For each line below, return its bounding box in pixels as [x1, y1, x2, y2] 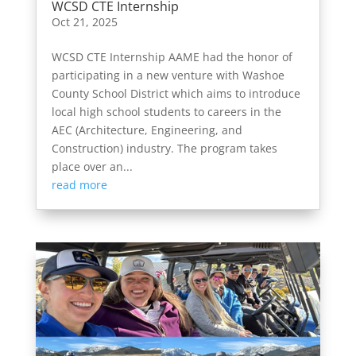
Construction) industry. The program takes [51, 140, 277, 156]
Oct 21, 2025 [51, 14, 118, 29]
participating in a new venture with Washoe [51, 67, 284, 83]
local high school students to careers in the [51, 103, 281, 119]
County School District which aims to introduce [51, 85, 300, 101]
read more [51, 176, 107, 192]
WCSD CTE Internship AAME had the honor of [51, 48, 292, 64]
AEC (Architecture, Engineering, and [51, 122, 242, 137]
